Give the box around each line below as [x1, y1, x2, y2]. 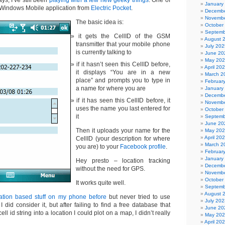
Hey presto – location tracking [76, 157, 170, 164]
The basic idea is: [76, 19, 124, 26]
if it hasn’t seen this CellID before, [76, 61, 170, 68]
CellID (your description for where [76, 135, 170, 142]
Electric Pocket [91, 5, 131, 12]
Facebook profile [120, 143, 166, 150]
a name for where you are [76, 85, 146, 92]
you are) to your [76, 143, 120, 150]
